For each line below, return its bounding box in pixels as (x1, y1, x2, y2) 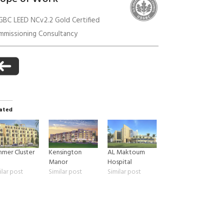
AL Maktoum (108, 146, 145, 158)
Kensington (49, 146, 82, 158)
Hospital (108, 156, 132, 168)
